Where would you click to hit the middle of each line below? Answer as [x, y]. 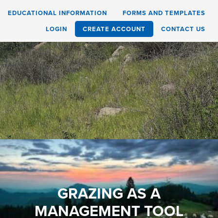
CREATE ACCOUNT [114, 29]
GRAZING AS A [109, 193]
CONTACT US [183, 29]
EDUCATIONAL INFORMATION [57, 13]
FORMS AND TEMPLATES [164, 13]
